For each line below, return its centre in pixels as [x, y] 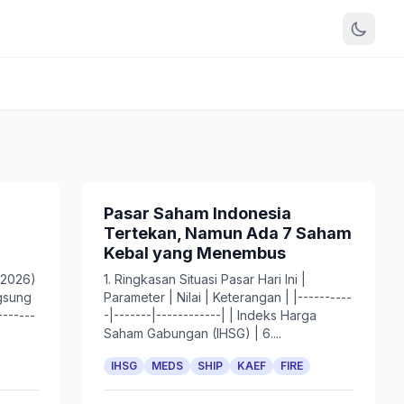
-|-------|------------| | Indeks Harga [210, 315]
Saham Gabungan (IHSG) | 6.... [192, 333]
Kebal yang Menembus [194, 253]
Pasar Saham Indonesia [197, 213]
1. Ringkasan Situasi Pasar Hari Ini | [204, 279]
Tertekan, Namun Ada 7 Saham [227, 233]
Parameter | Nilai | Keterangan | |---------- [227, 297]
